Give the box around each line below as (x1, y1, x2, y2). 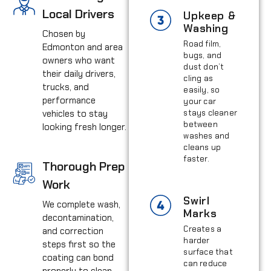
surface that (183, 246, 233, 257)
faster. (183, 153, 209, 164)
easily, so (183, 84, 220, 95)
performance (42, 94, 96, 106)
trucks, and (42, 80, 89, 93)
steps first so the (42, 238, 116, 250)
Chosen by (42, 27, 85, 40)
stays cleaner (183, 107, 238, 118)
